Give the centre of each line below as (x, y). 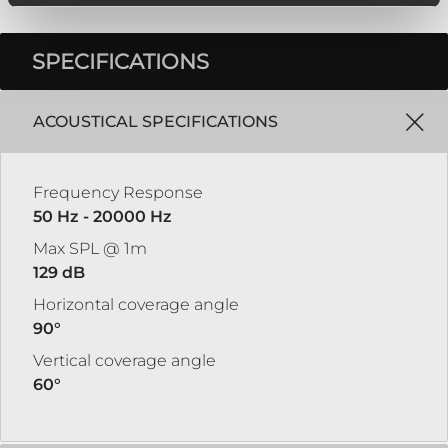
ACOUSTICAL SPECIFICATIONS (155, 121)
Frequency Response (118, 192)
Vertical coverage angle (124, 360)
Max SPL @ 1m (90, 248)
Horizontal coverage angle (136, 304)
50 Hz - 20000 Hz (102, 216)
